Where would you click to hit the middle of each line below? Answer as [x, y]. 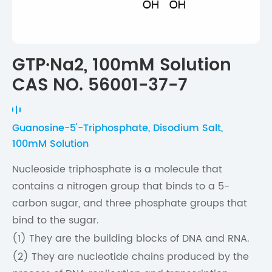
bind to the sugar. [56, 221]
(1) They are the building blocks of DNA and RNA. [131, 239]
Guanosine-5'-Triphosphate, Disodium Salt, [117, 128]
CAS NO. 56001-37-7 [100, 86]
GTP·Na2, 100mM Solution [122, 66]
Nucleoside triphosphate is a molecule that [117, 170]
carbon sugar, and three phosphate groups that [130, 204]
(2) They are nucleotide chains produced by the [131, 257]
